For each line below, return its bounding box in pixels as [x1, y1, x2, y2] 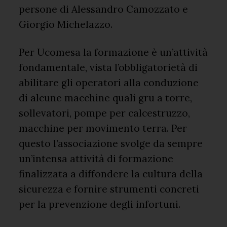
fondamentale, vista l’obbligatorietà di [19, 61, 198, 73]
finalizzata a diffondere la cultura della [19, 167, 203, 180]
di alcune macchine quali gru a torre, [19, 91, 193, 104]
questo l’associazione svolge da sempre [19, 137, 203, 149]
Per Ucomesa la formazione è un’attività [19, 46, 208, 58]
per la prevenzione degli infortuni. [19, 198, 181, 210]
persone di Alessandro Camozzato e [19, 3, 188, 15]
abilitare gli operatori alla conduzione [19, 76, 199, 89]
